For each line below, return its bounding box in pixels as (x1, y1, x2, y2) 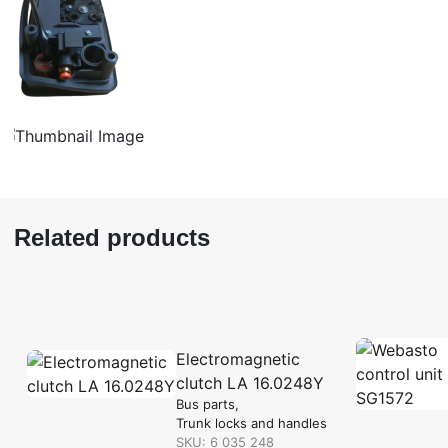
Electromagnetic (175, 348, 300, 369)
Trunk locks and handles (175, 414, 327, 431)
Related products (14, 223, 210, 251)
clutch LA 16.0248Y (175, 372, 324, 393)
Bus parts (175, 395, 235, 412)
